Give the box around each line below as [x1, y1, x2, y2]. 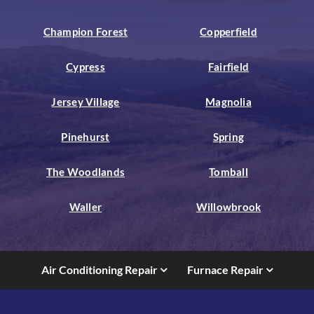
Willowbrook [196, 200, 261, 213]
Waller [69, 200, 102, 213]
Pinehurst [61, 130, 110, 143]
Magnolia [205, 95, 252, 108]
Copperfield [200, 25, 257, 38]
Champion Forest [43, 25, 128, 38]
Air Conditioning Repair [41, 263, 158, 277]
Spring [212, 130, 245, 143]
